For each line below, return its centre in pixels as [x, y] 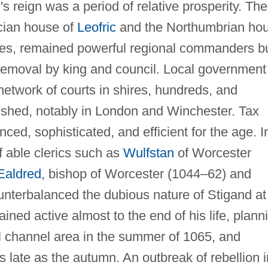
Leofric [96, 27]
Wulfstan [148, 153]
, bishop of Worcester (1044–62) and [146, 173]
